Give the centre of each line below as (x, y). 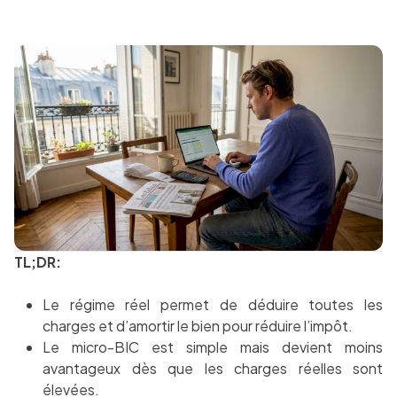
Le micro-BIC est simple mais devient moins (213, 347)
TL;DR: (38, 262)
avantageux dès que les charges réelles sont (213, 369)
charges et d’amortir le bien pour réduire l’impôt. (198, 326)
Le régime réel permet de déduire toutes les (213, 305)
